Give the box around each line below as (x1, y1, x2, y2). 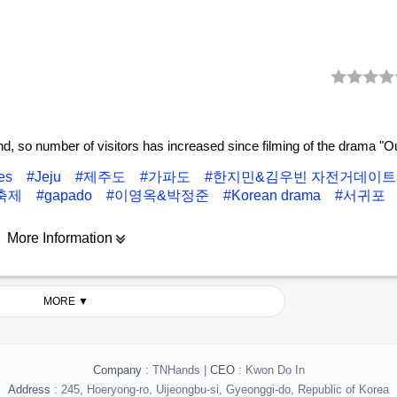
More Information (6, 230, 113, 245)
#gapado (36, 188, 96, 203)
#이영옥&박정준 (106, 188, 213, 203)
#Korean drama (223, 188, 324, 203)
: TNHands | (141, 363, 210, 377)
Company (92, 363, 142, 377)
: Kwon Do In (237, 363, 305, 377)
